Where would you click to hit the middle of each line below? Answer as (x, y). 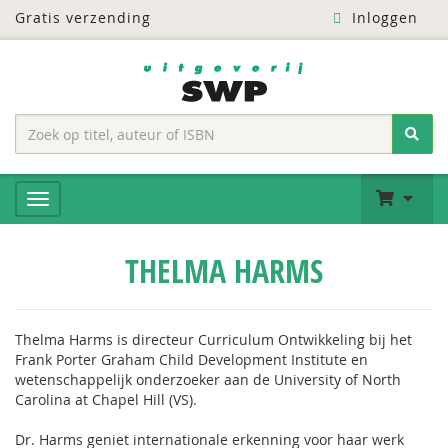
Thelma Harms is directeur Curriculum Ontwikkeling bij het (213, 339)
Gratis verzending (83, 17)
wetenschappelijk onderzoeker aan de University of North (208, 379)
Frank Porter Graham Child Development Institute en (191, 359)
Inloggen (382, 17)
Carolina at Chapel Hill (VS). (106, 399)
